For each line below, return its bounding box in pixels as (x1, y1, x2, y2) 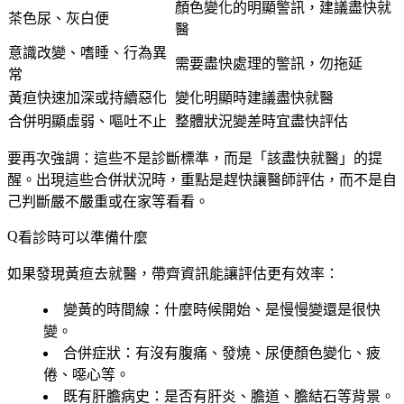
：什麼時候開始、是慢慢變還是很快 (150, 301, 381, 317)
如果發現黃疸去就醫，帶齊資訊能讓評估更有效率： (7, 265, 339, 281)
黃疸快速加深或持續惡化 (8, 89, 167, 106)
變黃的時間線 (63, 301, 150, 317)
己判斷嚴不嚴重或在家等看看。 (7, 193, 209, 209)
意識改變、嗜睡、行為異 (8, 44, 167, 60)
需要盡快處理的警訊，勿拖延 (175, 55, 363, 71)
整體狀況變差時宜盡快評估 (175, 113, 348, 129)
